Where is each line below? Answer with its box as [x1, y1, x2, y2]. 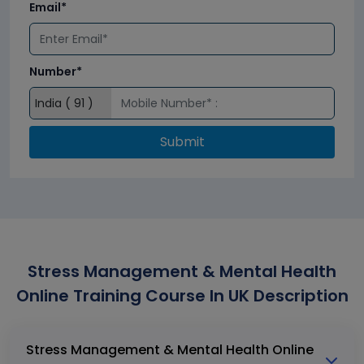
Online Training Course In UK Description [15, 284, 349, 308]
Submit [159, 132, 205, 152]
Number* [29, 63, 82, 80]
